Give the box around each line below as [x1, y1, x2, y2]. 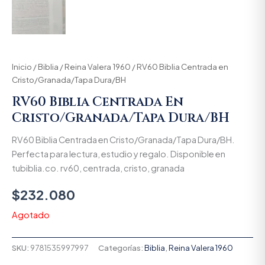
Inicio [12, 61, 32, 72]
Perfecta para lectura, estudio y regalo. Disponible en [12, 148, 225, 160]
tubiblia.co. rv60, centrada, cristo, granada [12, 163, 185, 174]
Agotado [12, 209, 50, 221]
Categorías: [98, 243, 144, 253]
